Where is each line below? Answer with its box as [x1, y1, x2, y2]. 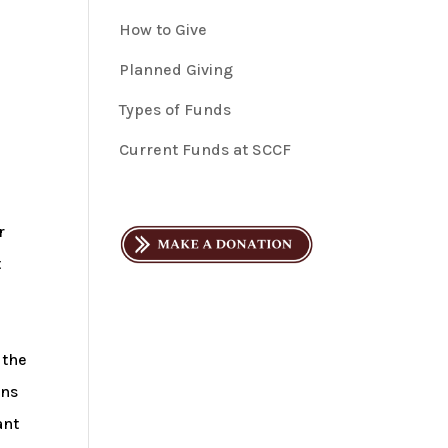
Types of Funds [119, 100, 232, 119]
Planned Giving [119, 60, 234, 79]
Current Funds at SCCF [119, 140, 292, 159]
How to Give [119, 20, 208, 39]
